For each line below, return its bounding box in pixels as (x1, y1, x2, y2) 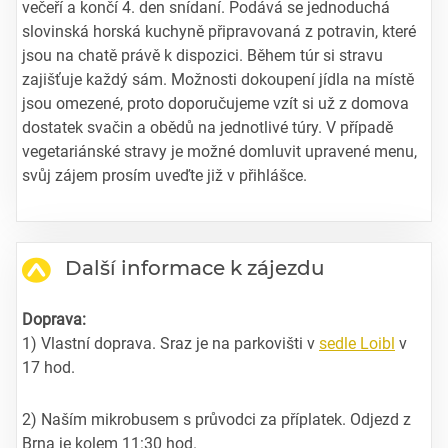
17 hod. (22, 357, 75, 377)
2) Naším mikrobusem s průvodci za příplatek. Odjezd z (22, 409, 411, 429)
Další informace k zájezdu (65, 255, 325, 280)
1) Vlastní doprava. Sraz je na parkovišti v (22, 333, 319, 353)
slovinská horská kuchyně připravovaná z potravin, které (22, 21, 416, 41)
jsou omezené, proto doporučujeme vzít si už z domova (22, 93, 409, 113)
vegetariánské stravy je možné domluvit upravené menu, (22, 141, 417, 161)
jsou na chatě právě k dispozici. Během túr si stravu (22, 45, 383, 65)
